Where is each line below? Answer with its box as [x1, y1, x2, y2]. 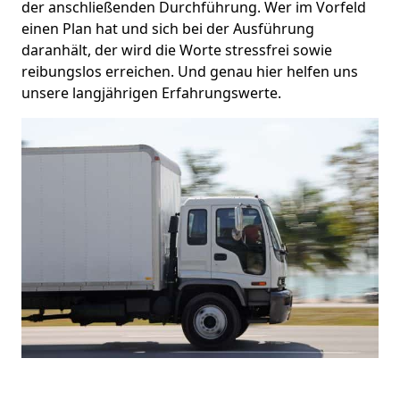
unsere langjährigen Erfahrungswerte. [21, 82, 281, 103]
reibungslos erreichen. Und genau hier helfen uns [21, 61, 358, 81]
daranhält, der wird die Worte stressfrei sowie [21, 39, 332, 60]
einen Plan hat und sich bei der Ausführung [21, 18, 314, 38]
